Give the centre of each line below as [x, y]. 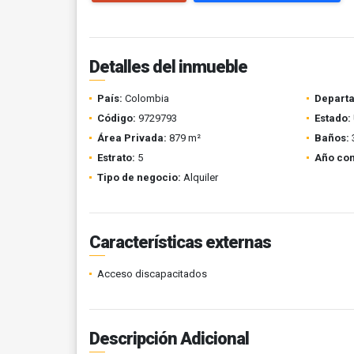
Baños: [331, 138]
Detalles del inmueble [168, 67]
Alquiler [200, 177]
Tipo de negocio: [139, 177]
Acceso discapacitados [152, 274]
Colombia [146, 98]
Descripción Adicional [169, 339]
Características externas [180, 242]
